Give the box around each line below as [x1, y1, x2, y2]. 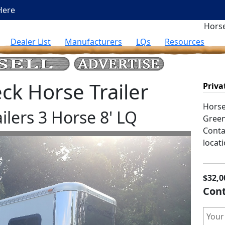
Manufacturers [65, 36, 122, 47]
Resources [165, 36, 204, 47]
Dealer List [11, 36, 51, 47]
